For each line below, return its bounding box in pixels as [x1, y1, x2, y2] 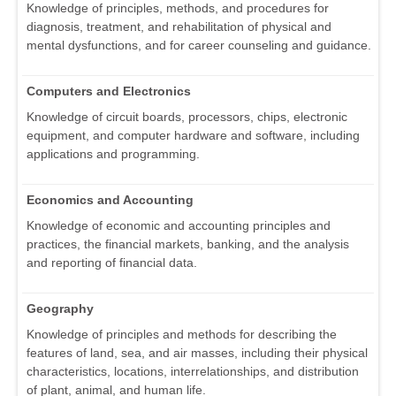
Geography [27, 301, 94, 316]
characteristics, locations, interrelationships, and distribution [27, 363, 359, 378]
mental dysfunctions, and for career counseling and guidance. [27, 37, 371, 52]
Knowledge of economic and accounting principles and [27, 217, 331, 232]
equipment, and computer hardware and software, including [27, 127, 360, 142]
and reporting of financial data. [27, 255, 197, 270]
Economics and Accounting [27, 192, 194, 207]
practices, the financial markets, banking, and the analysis [27, 236, 349, 251]
